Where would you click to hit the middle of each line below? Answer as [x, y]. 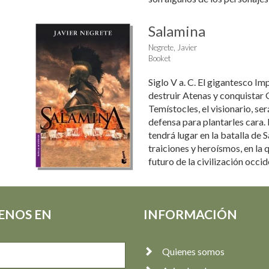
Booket [159, 58]
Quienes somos [193, 251]
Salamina [177, 31]
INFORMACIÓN [190, 214]
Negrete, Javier [172, 47]
